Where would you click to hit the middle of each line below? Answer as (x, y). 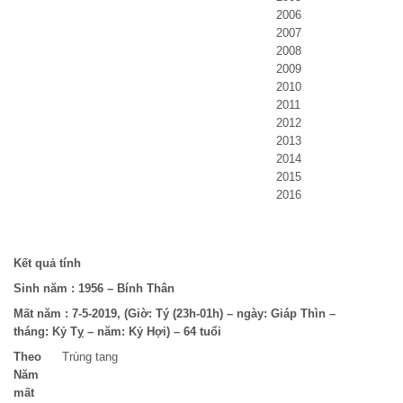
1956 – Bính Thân (126, 289)
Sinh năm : (46, 289)
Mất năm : (43, 314)
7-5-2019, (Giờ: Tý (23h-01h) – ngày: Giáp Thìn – (204, 314)
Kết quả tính (47, 264)
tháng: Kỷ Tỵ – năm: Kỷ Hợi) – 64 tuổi (117, 332)
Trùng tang (90, 357)
